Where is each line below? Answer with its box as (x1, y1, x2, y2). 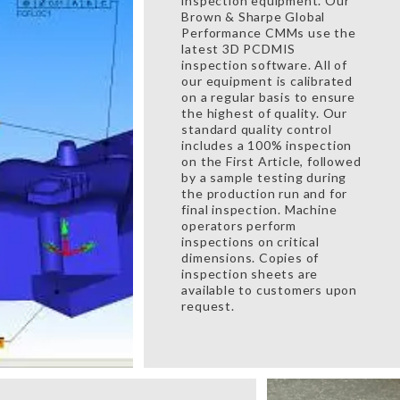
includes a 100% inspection (181, 137, 353, 153)
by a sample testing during (181, 170, 347, 185)
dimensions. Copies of (181, 250, 320, 265)
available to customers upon (181, 282, 357, 297)
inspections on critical (181, 234, 320, 249)
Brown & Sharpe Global (181, 9, 326, 24)
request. (181, 298, 235, 313)
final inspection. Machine (181, 202, 337, 217)
